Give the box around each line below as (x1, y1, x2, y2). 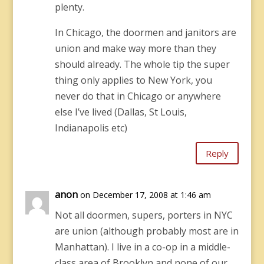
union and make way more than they (54, 42, 216, 55)
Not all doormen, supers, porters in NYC (54, 209, 233, 222)
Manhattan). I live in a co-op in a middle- (54, 240, 230, 253)
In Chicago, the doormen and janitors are (54, 26, 236, 39)
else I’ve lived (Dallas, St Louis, (54, 105, 187, 118)
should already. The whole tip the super (54, 58, 230, 71)
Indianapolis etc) (54, 121, 127, 134)
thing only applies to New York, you (54, 74, 212, 87)
